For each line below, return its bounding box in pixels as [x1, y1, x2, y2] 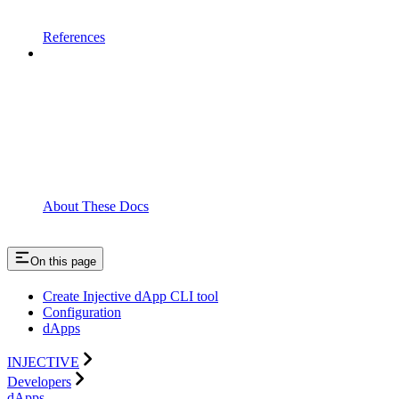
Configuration [43, 305, 121, 321]
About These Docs [43, 199, 149, 215]
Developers [7, 374, 71, 390]
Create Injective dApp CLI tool [43, 289, 218, 305]
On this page [30, 255, 96, 269]
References [43, 29, 105, 45]
